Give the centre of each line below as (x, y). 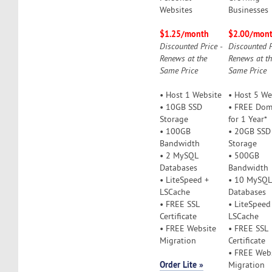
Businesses (249, 9)
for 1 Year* (248, 119)
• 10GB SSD (181, 107)
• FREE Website (188, 228)
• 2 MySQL (179, 155)
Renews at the (184, 58)
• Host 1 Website (191, 94)
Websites (176, 9)
